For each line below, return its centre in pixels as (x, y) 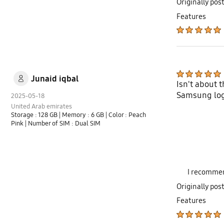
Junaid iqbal (54, 79)
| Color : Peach (126, 115)
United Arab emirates (42, 106)
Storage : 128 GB (35, 115)
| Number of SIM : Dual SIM (63, 123)
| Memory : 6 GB (82, 115)
